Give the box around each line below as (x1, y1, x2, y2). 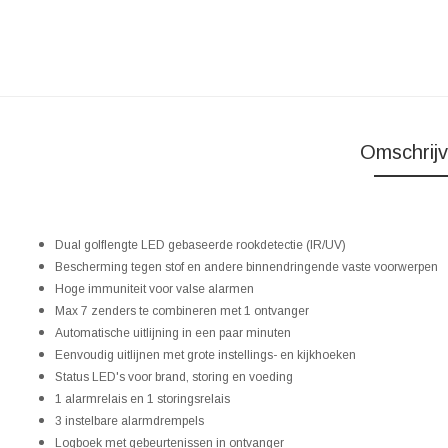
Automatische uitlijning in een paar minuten (55, 326, 291, 340)
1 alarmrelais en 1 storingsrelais (55, 392, 230, 406)
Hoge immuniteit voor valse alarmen (55, 282, 254, 296)
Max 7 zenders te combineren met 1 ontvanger (55, 304, 309, 318)
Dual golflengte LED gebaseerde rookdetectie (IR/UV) (55, 238, 346, 252)
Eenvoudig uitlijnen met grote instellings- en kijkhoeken (55, 348, 356, 362)
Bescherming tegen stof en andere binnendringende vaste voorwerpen (55, 260, 438, 274)
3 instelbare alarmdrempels (55, 414, 204, 428)
